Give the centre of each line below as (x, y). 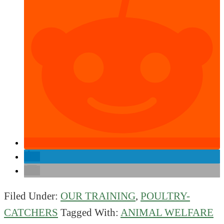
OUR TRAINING (98, 196)
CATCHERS (31, 212)
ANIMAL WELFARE (167, 212)
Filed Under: (32, 196)
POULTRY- (165, 196)
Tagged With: (90, 212)
